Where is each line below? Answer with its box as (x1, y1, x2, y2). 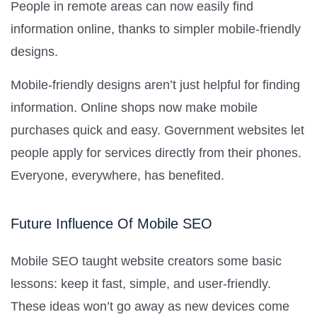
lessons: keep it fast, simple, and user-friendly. (11, 276, 271, 291)
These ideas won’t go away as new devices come (11, 299, 289, 313)
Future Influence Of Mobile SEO (11, 215, 212, 231)
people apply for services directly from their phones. (11, 145, 301, 160)
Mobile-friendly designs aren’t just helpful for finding (11, 77, 300, 92)
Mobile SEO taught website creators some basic (11, 253, 282, 268)
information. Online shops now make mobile (11, 100, 258, 115)
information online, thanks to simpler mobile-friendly (11, 21, 301, 36)
